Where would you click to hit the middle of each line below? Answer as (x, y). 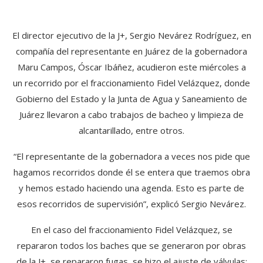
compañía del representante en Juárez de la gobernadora (131, 51)
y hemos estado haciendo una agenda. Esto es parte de (131, 188)
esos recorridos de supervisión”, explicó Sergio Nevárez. (131, 204)
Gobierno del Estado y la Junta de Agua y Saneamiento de (131, 99)
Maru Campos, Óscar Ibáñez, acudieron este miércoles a (131, 67)
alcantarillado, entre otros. (131, 130)
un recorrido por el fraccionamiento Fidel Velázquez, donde (131, 83)
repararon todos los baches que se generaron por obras (131, 245)
